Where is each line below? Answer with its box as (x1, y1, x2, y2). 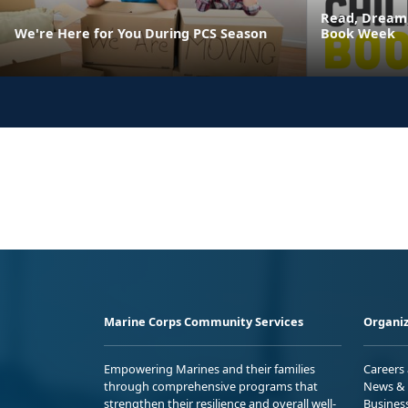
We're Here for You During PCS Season (15, 24, 267, 42)
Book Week (321, 24, 395, 42)
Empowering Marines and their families (104, 360, 315, 377)
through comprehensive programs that (104, 377, 318, 394)
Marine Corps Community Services (104, 312, 303, 330)
